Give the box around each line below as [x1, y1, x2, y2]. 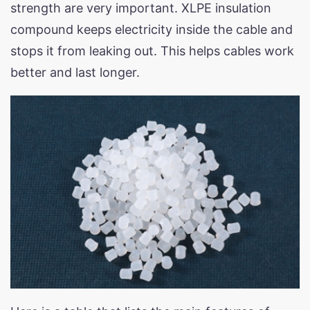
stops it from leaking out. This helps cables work [10, 43, 294, 58]
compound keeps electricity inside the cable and [10, 21, 293, 37]
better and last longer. [10, 64, 140, 80]
